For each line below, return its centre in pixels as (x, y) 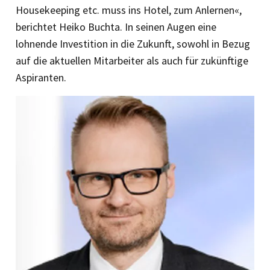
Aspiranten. (41, 78)
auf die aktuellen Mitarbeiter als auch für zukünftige (132, 61)
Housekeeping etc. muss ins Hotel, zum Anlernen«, (129, 10)
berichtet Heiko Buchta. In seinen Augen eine (116, 27)
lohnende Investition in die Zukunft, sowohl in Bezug (133, 44)
